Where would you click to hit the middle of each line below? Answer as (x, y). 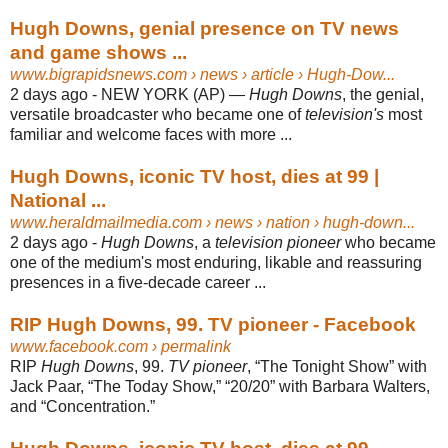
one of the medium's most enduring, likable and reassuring (216, 262)
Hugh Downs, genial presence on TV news (204, 28)
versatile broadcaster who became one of (157, 114)
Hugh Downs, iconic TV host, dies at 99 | (194, 176)
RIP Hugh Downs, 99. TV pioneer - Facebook (213, 324)
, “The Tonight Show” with (337, 366)
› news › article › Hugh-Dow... (291, 74)
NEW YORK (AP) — (175, 94)
